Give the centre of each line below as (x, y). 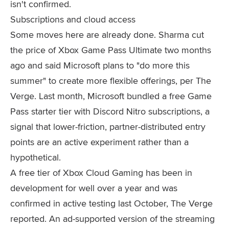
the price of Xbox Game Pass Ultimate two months (111, 50)
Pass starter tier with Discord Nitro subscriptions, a (110, 111)
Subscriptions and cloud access (73, 19)
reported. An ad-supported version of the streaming (112, 219)
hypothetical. (36, 157)
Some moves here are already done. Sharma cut (107, 35)
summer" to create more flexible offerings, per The (111, 81)
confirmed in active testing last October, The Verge (111, 203)
